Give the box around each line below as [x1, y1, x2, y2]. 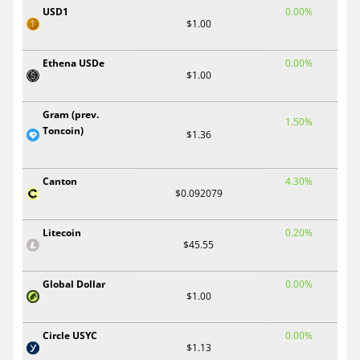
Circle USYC [43, 328, 97, 342]
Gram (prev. [43, 107, 99, 121]
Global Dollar [43, 276, 105, 291]
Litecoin [43, 225, 81, 239]
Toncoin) [43, 123, 84, 137]
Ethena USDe [43, 55, 104, 70]
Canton [43, 174, 77, 188]
